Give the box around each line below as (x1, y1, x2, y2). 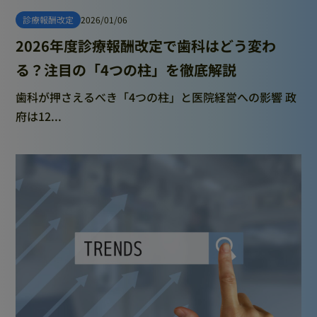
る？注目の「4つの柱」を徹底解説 (16, 59, 237, 81)
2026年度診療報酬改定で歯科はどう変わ (16, 35, 277, 57)
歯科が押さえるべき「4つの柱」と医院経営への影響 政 (16, 88, 297, 106)
